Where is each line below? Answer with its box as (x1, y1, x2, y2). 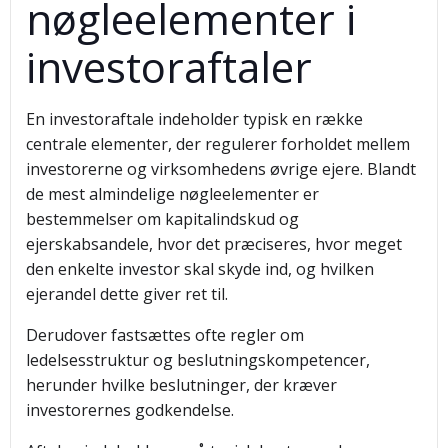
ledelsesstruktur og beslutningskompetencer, (26, 349, 370, 371)
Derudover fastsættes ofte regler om (26, 324, 304, 346)
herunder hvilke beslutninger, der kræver (26, 374, 337, 396)
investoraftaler (26, 38, 312, 95)
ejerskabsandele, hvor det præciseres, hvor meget (26, 233, 402, 255)
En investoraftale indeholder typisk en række (26, 108, 363, 130)
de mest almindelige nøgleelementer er (26, 183, 319, 205)
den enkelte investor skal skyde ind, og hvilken (26, 258, 374, 280)
